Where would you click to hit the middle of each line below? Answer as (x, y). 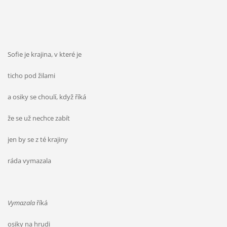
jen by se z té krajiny (37, 140)
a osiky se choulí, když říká (47, 97)
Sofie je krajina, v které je (44, 54)
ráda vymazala (29, 161)
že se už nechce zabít (39, 118)
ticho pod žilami (31, 76)
